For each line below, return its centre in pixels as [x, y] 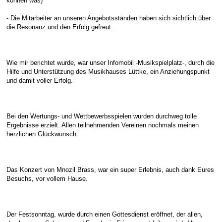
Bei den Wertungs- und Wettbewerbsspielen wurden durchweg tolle [102, 116]
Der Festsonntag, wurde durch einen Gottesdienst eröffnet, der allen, [105, 214]
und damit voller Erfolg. [40, 81]
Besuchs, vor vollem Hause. [47, 179]
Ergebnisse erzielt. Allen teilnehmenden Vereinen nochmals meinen [103, 125]
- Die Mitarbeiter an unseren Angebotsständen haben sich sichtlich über [109, 18]
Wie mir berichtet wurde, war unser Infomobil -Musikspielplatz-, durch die [111, 63]
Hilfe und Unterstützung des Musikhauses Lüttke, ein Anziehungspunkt [108, 72]
